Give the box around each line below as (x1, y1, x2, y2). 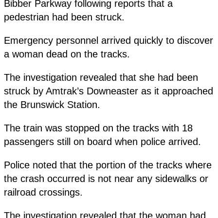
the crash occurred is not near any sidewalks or (4, 173, 208, 184)
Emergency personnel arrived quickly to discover (4, 35, 213, 46)
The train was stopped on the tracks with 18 (4, 122, 193, 133)
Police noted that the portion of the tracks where (4, 159, 212, 170)
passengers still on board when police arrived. (4, 136, 201, 147)
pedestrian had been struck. (4, 11, 125, 22)
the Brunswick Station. (4, 99, 100, 110)
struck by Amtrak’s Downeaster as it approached (4, 85, 213, 96)
